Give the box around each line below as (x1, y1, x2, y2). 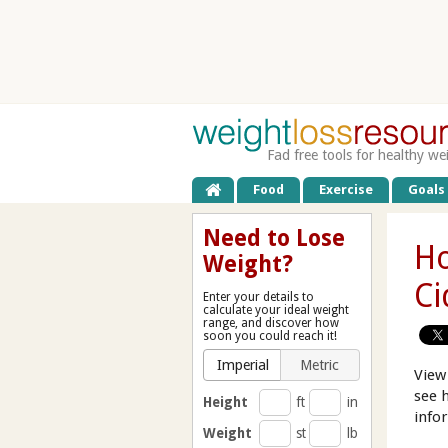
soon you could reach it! (203, 328, 337, 343)
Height (203, 393, 249, 410)
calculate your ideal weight (203, 302, 349, 317)
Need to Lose (203, 224, 345, 251)
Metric (300, 356, 340, 373)
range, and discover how (203, 315, 339, 330)
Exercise (319, 181, 374, 197)
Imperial (217, 356, 270, 373)
